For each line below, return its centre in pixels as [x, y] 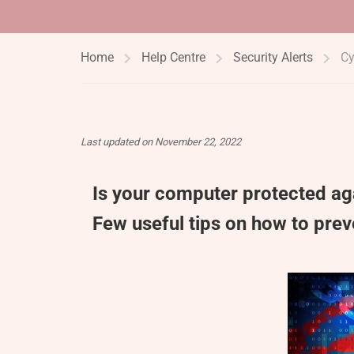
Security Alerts [273, 57]
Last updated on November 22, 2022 [161, 141]
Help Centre [173, 57]
